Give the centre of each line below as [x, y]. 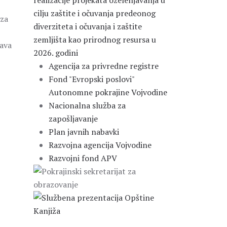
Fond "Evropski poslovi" [91, 79]
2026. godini [56, 53]
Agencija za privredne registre [104, 66]
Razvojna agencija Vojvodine [100, 145]
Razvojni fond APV [83, 158]
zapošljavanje [73, 119]
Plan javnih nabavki [84, 132]
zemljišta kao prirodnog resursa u [95, 40]
